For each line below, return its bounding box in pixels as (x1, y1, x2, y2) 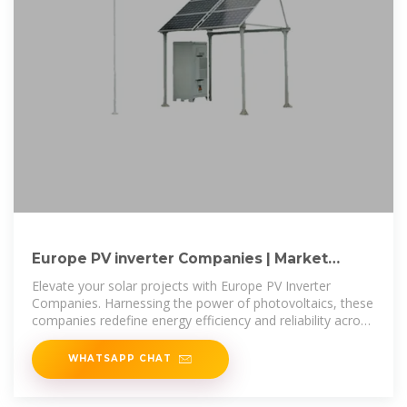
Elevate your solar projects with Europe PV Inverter (32, 276, 331, 294)
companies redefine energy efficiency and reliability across (32, 311, 373, 329)
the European (32, 328, 111, 346)
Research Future (32, 268, 159, 286)
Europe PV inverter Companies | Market (32, 249, 328, 267)
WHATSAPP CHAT (68, 352, 172, 363)
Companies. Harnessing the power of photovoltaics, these (32, 293, 373, 312)
